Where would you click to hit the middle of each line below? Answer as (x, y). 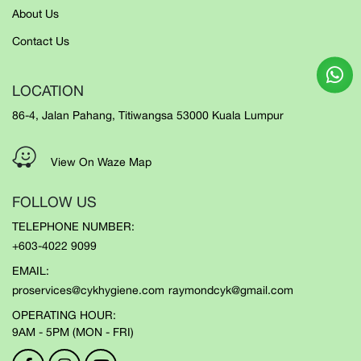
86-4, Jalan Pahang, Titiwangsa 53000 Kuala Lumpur (148, 115)
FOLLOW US (54, 202)
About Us (35, 14)
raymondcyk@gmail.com (231, 290)
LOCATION (48, 91)
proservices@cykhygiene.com (88, 290)
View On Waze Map (101, 162)
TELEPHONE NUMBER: (73, 226)
